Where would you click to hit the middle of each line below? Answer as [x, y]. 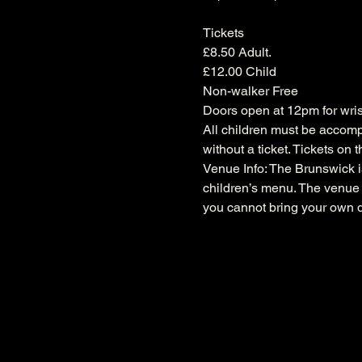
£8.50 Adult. [237, 53]
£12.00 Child [239, 72]
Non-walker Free [250, 91]
